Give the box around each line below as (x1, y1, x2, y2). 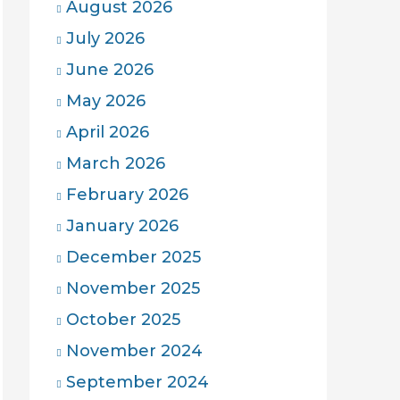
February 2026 (66, 185, 188, 204)
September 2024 (66, 372, 209, 392)
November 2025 (66, 279, 200, 298)
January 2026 (66, 216, 179, 236)
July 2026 (66, 29, 145, 48)
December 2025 (66, 247, 201, 267)
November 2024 (66, 341, 203, 361)
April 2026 (66, 122, 149, 142)
